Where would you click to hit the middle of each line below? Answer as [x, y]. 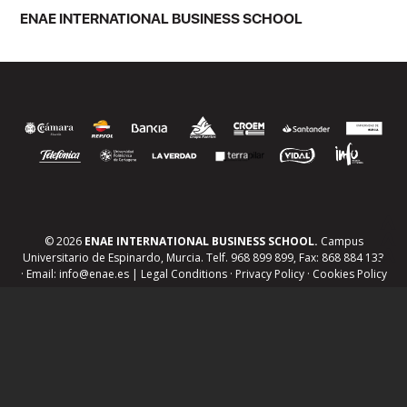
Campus [340, 242]
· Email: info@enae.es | [80, 274]
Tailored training [105, 395]
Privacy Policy [269, 274]
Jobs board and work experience [156, 366]
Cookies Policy [349, 274]
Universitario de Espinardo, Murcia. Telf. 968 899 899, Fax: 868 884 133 [203, 258]
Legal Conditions [184, 274]
